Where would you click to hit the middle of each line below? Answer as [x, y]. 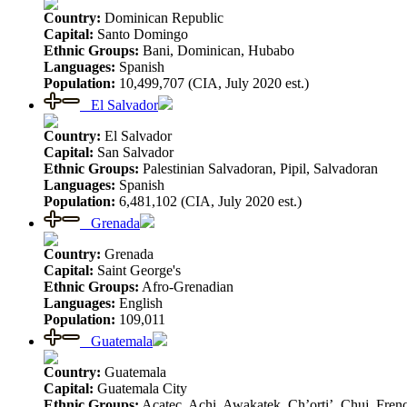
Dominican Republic [162, 17]
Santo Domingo [141, 34]
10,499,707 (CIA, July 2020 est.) [212, 83]
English [139, 303]
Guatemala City [140, 388]
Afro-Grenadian [186, 286]
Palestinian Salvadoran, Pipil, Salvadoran [258, 168]
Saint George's [137, 270]
